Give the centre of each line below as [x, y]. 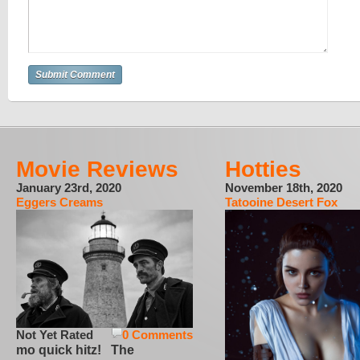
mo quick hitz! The [75, 350]
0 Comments [157, 334]
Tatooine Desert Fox [281, 202]
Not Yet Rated [55, 334]
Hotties [263, 169]
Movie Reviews [97, 169]
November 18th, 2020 [284, 188]
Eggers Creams [59, 202]
